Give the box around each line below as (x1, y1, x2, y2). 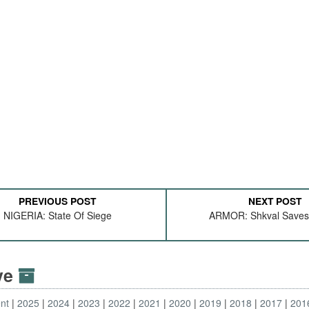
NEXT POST (248, 194, 302, 208)
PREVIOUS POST (19, 194, 97, 208)
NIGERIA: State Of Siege (3, 208, 112, 222)
